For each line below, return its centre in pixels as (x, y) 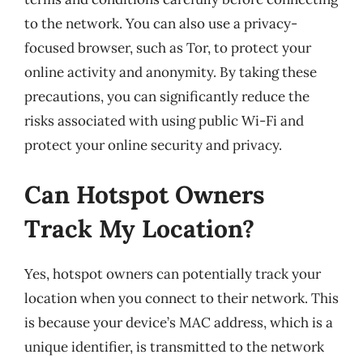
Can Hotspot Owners (145, 194)
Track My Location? (139, 228)
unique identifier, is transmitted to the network (174, 347)
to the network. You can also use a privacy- (161, 23)
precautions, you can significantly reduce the (167, 96)
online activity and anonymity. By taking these (171, 72)
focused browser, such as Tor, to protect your (168, 47)
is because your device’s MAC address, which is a (179, 322)
